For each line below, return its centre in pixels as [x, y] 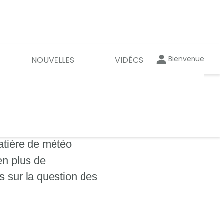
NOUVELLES [53, 60]
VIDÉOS [129, 60]
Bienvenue [186, 59]
